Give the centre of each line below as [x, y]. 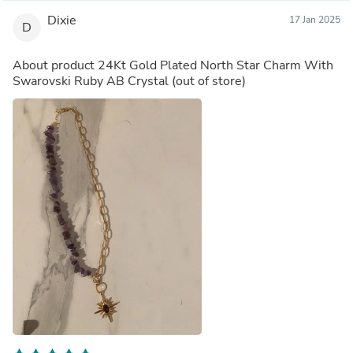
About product [55, 65]
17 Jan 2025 [315, 19]
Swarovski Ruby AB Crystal [91, 81]
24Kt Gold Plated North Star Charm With [216, 65]
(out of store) [209, 81]
